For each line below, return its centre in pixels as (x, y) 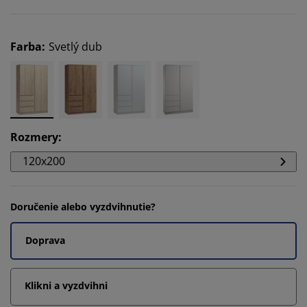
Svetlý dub (75, 47)
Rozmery (34, 137)
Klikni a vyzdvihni (66, 285)
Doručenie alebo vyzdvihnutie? (83, 207)
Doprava (45, 240)
